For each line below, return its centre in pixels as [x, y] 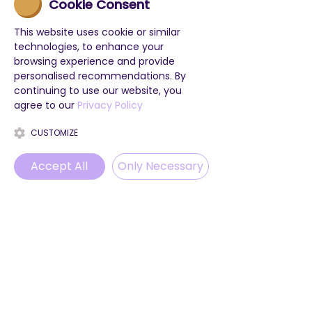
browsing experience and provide [94, 61]
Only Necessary [160, 166]
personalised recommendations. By [100, 76]
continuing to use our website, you [98, 91]
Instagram [195, 188]
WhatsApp [139, 188]
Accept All [60, 166]
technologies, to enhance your [89, 47]
